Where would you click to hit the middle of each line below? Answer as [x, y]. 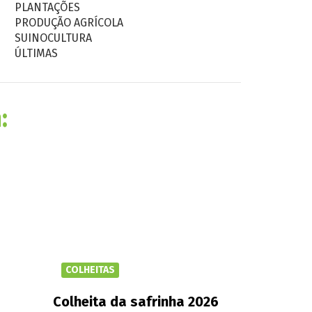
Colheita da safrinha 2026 [136, 301]
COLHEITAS [90, 270]
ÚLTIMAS [36, 53]
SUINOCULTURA [53, 38]
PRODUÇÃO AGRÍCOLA [69, 23]
